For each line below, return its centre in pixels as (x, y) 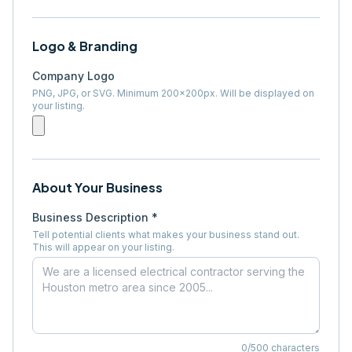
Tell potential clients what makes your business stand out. (166, 235)
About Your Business (97, 187)
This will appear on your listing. (103, 247)
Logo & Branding (85, 46)
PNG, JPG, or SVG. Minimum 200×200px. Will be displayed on (173, 93)
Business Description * (95, 217)
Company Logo (73, 76)
